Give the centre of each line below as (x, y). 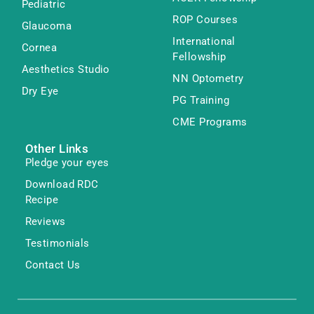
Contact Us (53, 265)
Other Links (57, 149)
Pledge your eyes (67, 162)
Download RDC (62, 184)
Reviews (45, 221)
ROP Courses (205, 19)
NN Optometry (208, 78)
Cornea (39, 47)
